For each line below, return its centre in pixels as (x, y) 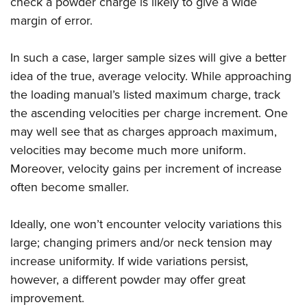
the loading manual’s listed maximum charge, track (145, 95)
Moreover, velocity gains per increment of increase (146, 169)
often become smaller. (70, 187)
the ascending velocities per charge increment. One (149, 113)
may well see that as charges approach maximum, (144, 132)
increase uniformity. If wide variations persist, (129, 261)
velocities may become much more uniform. (128, 150)
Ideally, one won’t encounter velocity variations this (146, 224)
